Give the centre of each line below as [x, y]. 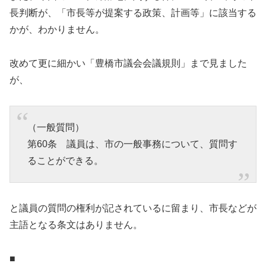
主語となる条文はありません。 [76, 225]
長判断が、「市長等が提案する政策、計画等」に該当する [133, 13]
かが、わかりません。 [57, 29]
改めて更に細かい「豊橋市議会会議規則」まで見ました [128, 63]
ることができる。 [65, 160]
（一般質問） [56, 127]
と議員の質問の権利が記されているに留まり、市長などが [133, 208]
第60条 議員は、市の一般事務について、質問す [132, 144]
